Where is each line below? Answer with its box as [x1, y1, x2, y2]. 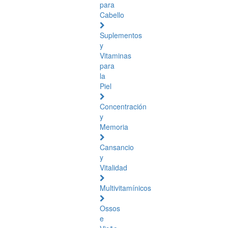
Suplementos [100, 30, 142, 40]
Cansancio [100, 142, 134, 152]
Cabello [100, 10, 124, 20]
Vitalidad [100, 162, 127, 173]
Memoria [100, 122, 128, 132]
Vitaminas [100, 50, 131, 61]
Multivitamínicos [100, 183, 151, 193]
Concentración [100, 101, 147, 111]
